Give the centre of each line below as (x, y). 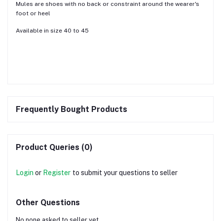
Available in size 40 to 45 (52, 30)
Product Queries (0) (54, 147)
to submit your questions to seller (125, 172)
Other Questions (48, 202)
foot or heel (33, 13)
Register (57, 172)
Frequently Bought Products (72, 109)
